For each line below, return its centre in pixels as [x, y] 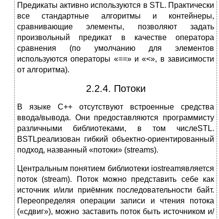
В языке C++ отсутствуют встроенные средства [116, 107]
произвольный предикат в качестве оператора [116, 38]
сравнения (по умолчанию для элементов [116, 48]
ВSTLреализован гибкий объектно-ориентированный [116, 139]
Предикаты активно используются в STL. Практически [116, 5]
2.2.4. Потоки [116, 89]
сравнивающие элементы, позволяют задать [116, 27]
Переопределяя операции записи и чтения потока [116, 201]
